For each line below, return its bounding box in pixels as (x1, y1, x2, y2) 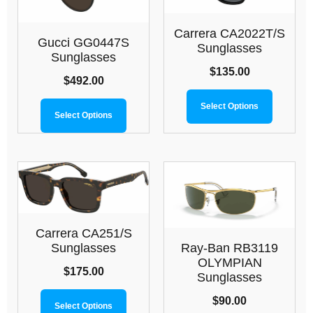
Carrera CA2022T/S (174, 26, 285, 41)
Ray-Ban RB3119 (181, 240, 278, 255)
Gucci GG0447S (38, 36, 129, 50)
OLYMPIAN (197, 255, 262, 270)
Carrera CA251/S (35, 226, 132, 240)
